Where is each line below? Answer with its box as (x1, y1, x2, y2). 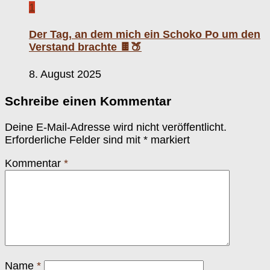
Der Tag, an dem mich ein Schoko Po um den (29, 28, 260, 41)
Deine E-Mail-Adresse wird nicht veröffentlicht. (5, 121, 227, 133)
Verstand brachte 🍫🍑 (29, 41, 142, 54)
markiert (148, 133, 190, 146)
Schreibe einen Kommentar (5, 93, 171, 108)
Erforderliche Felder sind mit (5, 133, 143, 146)
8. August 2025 (29, 68, 101, 81)
